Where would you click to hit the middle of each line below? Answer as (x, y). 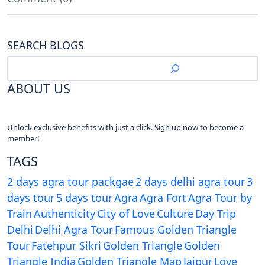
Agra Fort (163, 198)
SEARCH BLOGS (46, 45)
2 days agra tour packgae (70, 182)
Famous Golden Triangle (176, 230)
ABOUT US (39, 89)
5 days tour (84, 198)
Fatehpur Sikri (66, 246)
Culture (175, 214)
